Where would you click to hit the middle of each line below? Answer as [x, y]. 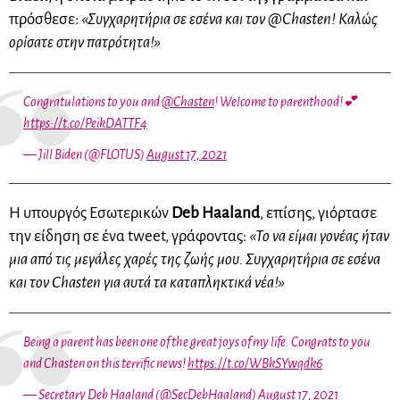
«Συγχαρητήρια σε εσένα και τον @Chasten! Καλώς [229, 19]
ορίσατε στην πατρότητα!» [85, 42]
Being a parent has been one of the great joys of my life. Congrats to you [197, 342]
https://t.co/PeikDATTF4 [85, 123]
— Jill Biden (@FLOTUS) [85, 154]
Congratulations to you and [92, 101]
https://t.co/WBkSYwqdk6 [255, 363]
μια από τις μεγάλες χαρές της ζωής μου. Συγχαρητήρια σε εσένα [195, 259]
